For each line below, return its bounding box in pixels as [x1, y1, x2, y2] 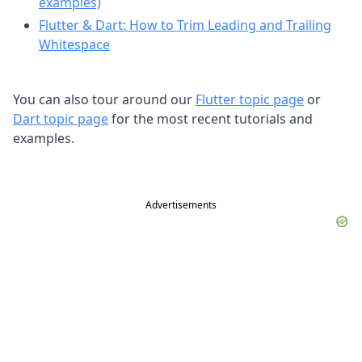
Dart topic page [13, 110, 108, 128]
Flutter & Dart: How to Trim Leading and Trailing [39, 16, 331, 35]
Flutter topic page [196, 90, 304, 109]
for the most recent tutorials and [108, 110, 313, 128]
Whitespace [39, 36, 110, 54]
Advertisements [145, 198, 217, 213]
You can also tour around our [13, 90, 196, 109]
